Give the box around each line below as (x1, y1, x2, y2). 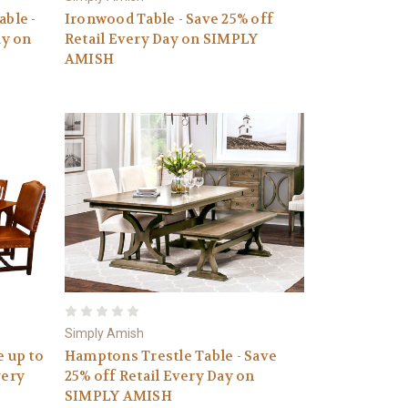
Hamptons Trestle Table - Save (64, 347, 277, 365)
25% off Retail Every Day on (64, 367, 255, 385)
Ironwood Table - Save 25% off (64, 9, 273, 28)
